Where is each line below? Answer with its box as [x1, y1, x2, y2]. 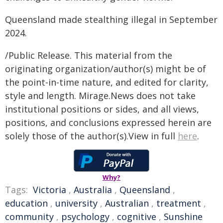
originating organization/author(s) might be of [5, 63, 206, 75]
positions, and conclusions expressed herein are [5, 116, 212, 128]
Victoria [33, 184, 66, 196]
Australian [105, 197, 149, 209]
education [5, 197, 48, 209]
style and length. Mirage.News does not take [5, 90, 196, 102]
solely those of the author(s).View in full [5, 130, 178, 142]
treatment [156, 197, 201, 209]
